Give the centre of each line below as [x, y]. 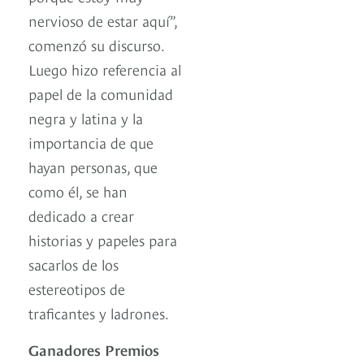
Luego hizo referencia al [105, 69]
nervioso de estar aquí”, [103, 20]
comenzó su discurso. [96, 45]
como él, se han [78, 191]
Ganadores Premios [94, 349]
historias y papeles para [103, 240]
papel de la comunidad [101, 93]
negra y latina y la [86, 118]
